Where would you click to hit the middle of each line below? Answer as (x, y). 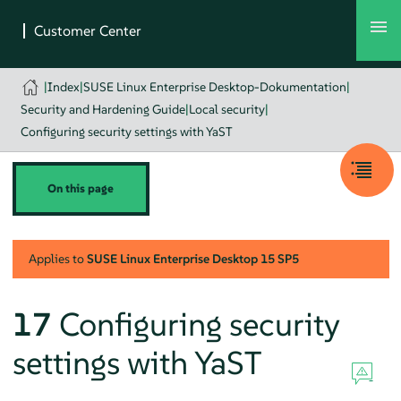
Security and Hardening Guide (102, 109)
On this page (81, 188)
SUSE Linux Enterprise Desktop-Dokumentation (215, 87)
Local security (226, 109)
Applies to (57, 258)
